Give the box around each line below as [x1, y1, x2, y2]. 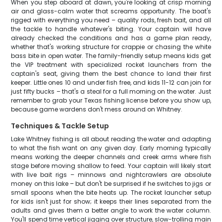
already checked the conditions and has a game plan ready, [11, 34, 211, 42]
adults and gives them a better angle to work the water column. [11, 206, 211, 215]
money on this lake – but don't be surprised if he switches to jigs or [11, 179, 211, 188]
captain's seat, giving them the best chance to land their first [11, 69, 211, 78]
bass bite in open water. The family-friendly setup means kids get [11, 52, 211, 60]
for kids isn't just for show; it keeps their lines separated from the [11, 197, 211, 206]
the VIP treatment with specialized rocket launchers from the [11, 60, 211, 69]
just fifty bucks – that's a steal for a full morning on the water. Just [11, 87, 211, 96]
